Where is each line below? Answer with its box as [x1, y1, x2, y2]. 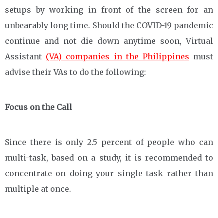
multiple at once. [5, 183, 71, 194]
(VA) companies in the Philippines [46, 51, 189, 61]
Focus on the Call [5, 102, 72, 112]
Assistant [5, 51, 46, 61]
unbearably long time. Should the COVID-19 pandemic [5, 20, 213, 30]
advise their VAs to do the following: [5, 67, 146, 77]
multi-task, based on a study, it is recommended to [5, 152, 213, 163]
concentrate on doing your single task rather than [5, 168, 213, 178]
